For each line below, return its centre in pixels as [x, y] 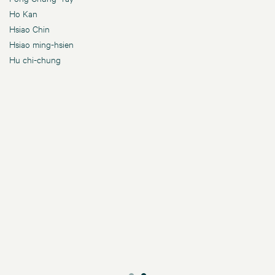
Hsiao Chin [29, 29]
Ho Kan [23, 14]
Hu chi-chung [35, 60]
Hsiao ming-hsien [41, 44]
